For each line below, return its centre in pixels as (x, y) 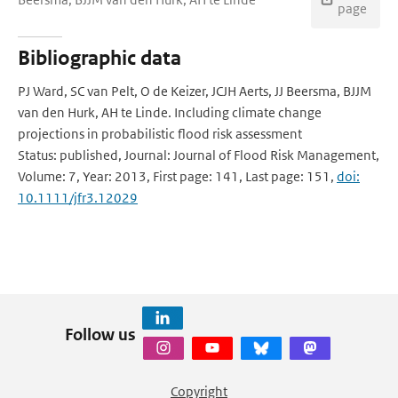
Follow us (100, 334)
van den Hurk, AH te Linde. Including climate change (170, 112)
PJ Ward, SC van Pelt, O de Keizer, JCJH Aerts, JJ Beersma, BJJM (195, 91)
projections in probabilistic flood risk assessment (160, 134)
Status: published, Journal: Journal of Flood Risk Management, (199, 155)
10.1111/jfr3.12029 (78, 198)
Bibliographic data (99, 58)
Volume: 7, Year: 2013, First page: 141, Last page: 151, (177, 176)
